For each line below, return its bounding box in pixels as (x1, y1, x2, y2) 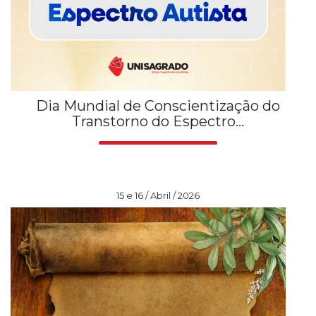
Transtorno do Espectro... (72, 112, 244, 130)
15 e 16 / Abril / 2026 (116, 189, 200, 201)
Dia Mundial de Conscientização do (36, 97, 280, 114)
